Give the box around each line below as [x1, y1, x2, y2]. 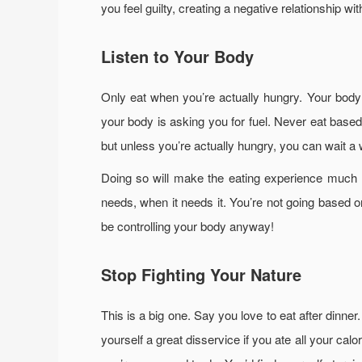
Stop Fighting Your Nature [100, 262, 301, 286]
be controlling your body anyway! [100, 217, 274, 234]
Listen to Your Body [100, 44, 254, 68]
